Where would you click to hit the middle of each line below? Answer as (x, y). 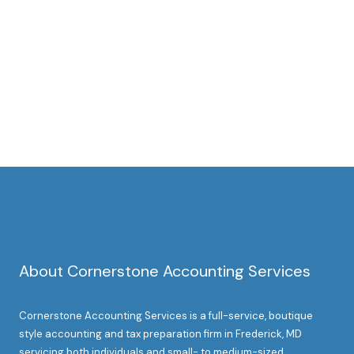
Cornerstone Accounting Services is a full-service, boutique (166, 315)
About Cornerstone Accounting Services (165, 271)
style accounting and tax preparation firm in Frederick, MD (160, 333)
